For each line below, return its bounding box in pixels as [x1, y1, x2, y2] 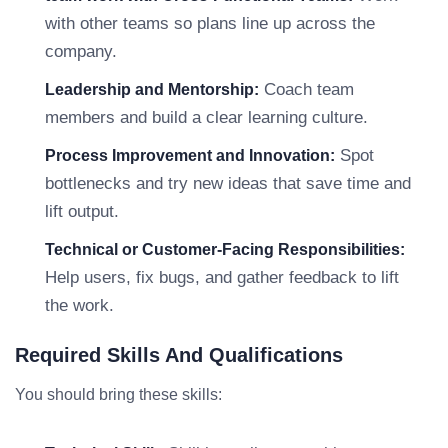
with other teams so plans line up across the [45, 14, 375, 33]
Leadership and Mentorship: [45, 81, 259, 98]
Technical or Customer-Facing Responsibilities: [45, 241, 405, 258]
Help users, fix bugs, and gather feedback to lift [45, 268, 399, 287]
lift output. [45, 202, 119, 221]
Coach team [259, 80, 354, 99]
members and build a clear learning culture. [45, 108, 368, 127]
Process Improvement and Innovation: [45, 147, 335, 164]
